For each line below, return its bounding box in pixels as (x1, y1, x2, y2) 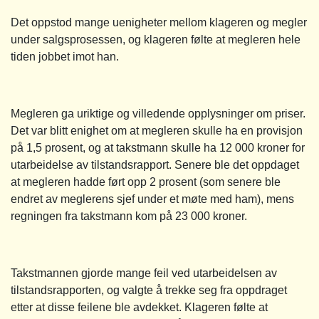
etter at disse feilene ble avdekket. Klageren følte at (11, 300, 268, 313)
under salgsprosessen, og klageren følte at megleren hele (11, 33, 300, 46)
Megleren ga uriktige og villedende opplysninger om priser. (11, 107, 305, 120)
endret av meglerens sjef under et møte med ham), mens (11, 192, 294, 205)
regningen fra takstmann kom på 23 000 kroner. (11, 209, 247, 222)
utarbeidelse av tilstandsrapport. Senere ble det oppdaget (11, 158, 299, 171)
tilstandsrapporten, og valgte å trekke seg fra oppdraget (11, 283, 287, 296)
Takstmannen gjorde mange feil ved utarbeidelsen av (11, 266, 277, 279)
